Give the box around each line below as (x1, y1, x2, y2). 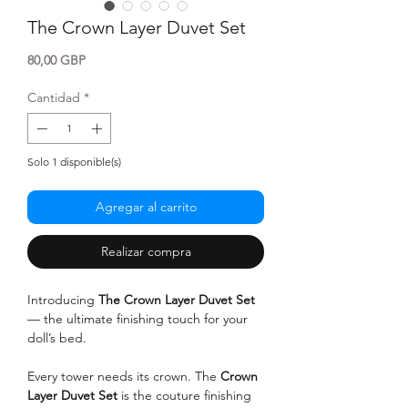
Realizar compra (100, 242, 191, 260)
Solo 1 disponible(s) (27, 154, 121, 168)
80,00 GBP (27, 51, 86, 68)
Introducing (27, 291, 98, 308)
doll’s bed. (27, 329, 87, 346)
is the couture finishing (117, 386, 251, 403)
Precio (85, 50, 120, 67)
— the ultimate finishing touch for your (27, 310, 248, 327)
